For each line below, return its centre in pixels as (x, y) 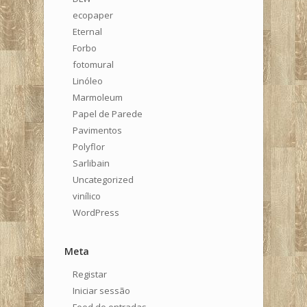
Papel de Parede (108, 113)
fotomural (93, 64)
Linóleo (88, 81)
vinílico (87, 196)
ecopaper (93, 15)
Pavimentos (97, 130)
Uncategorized (103, 179)
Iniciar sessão (101, 290)
